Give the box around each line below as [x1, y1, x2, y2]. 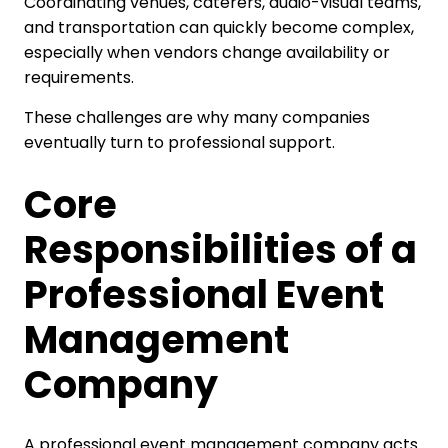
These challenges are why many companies [23, 106, 370, 130]
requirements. [23, 66, 134, 90]
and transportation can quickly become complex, [23, 16, 414, 40]
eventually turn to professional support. [23, 131, 335, 155]
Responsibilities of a [23, 223, 417, 277]
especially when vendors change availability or [23, 41, 390, 65]
